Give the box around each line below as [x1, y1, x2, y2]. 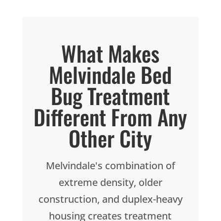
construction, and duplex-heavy [38, 192, 183, 206]
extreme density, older [58, 176, 162, 189]
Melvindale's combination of [45, 159, 175, 173]
